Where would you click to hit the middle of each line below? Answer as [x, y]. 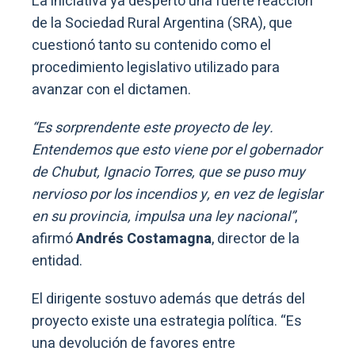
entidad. [57, 261]
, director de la [256, 239]
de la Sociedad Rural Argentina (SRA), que [162, 23]
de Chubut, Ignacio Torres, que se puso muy [168, 172]
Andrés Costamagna [144, 239]
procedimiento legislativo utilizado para [156, 67]
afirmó [54, 239]
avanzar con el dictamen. [111, 90]
